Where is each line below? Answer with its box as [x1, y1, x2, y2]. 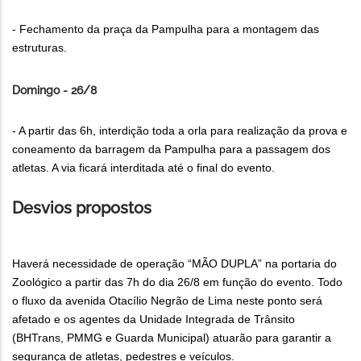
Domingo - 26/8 [12, 84, 97, 98]
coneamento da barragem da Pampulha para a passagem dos [12, 143, 330, 156]
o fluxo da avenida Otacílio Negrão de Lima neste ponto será [12, 294, 322, 308]
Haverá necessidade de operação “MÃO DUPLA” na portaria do [12, 257, 337, 271]
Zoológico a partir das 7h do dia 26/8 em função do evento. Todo [12, 276, 342, 289]
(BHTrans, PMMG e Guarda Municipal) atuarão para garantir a [12, 331, 331, 345]
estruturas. [12, 41, 67, 55]
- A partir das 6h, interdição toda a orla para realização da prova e [12, 124, 347, 138]
